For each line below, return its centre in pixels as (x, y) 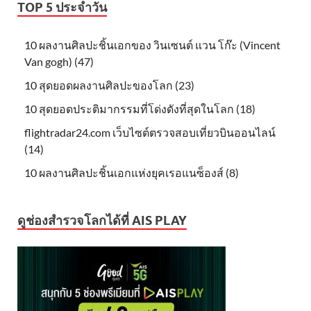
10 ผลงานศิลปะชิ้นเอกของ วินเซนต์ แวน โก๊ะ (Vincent (152, 45)
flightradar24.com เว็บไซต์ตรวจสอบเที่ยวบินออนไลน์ (150, 133)
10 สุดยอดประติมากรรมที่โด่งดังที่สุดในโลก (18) (140, 109)
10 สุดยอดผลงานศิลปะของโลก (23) (109, 85)
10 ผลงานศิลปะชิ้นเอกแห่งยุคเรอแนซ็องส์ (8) (132, 173)
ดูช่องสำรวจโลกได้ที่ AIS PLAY (102, 221)
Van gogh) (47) (59, 62)
